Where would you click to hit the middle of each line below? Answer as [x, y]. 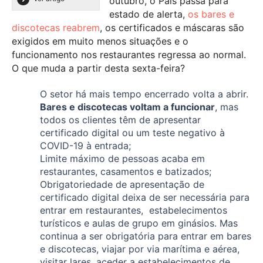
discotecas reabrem [56, 28]
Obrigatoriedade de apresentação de [122, 185]
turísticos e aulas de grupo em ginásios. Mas [139, 223]
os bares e [211, 14]
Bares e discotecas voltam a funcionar [127, 107]
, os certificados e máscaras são [172, 28]
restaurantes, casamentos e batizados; [126, 172]
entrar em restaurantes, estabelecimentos [134, 210]
